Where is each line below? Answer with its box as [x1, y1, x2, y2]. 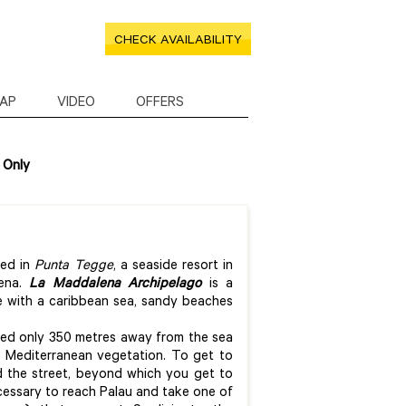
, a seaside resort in [112, 258, 233, 275]
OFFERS [136, 95, 184, 111]
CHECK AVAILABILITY [114, 34, 242, 49]
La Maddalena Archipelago [29, 276, 202, 293]
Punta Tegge [34, 258, 113, 275]
